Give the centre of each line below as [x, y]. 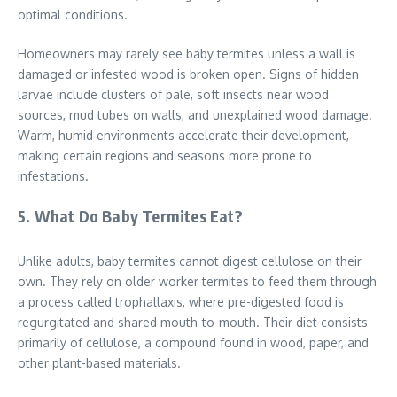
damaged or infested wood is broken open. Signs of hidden [188, 74]
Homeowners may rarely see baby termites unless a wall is [187, 54]
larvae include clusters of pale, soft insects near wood [173, 95]
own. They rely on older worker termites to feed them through [197, 282]
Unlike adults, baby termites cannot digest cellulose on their [190, 261]
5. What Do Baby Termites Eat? [130, 216]
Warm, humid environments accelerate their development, [183, 136]
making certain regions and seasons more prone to [165, 156]
